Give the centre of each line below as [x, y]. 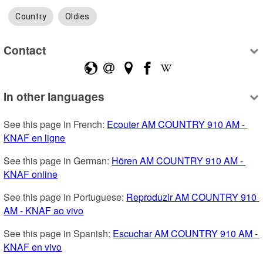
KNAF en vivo [33, 247]
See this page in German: [58, 161]
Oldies [77, 17]
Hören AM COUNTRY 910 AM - [178, 161]
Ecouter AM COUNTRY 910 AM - [176, 124]
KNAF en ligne [35, 138]
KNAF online [31, 174]
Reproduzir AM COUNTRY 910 [192, 197]
